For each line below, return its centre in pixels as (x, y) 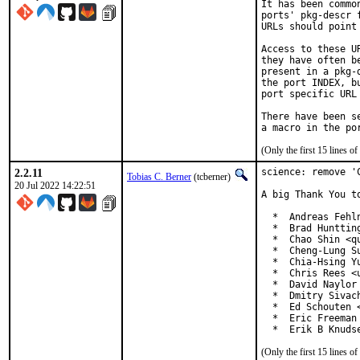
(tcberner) (212, 177)
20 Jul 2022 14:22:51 (55, 186)
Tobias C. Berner (159, 177)
